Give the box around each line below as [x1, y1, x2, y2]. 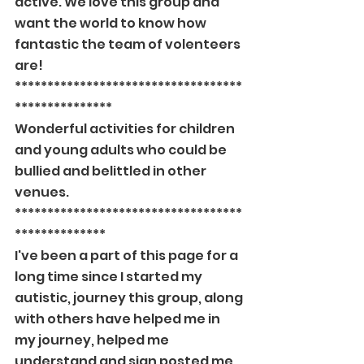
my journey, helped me [15, 331, 171, 349]
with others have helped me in [15, 310, 223, 328]
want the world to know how [15, 14, 209, 32]
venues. [15, 183, 69, 201]
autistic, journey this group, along [15, 288, 245, 307]
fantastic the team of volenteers [15, 35, 243, 54]
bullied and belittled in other [15, 162, 209, 180]
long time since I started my [15, 267, 205, 286]
